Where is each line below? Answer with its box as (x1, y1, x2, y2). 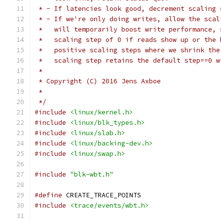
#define (35, 191, 62, 199)
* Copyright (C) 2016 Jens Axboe (35, 77, 161, 85)
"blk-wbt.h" (70, 170, 113, 179)
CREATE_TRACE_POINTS (62, 191, 141, 199)
